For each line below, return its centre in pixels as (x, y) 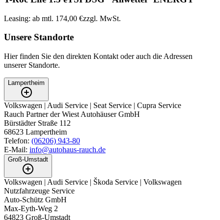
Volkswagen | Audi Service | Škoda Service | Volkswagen (93, 182)
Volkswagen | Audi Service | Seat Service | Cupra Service (93, 106)
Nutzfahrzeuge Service (39, 191)
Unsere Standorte (39, 37)
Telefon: (17, 141)
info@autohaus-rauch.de (68, 150)
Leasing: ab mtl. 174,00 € (43, 18)
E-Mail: (16, 150)
